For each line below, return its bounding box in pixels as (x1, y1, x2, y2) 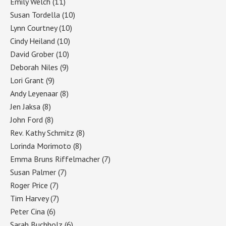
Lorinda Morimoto (10, 140, 71, 151)
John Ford (10, 114, 43, 125)
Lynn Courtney (10, 22, 57, 33)
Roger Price (10, 180, 48, 190)
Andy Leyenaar (10, 88, 58, 98)
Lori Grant (10, 75, 44, 85)
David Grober (10, 48, 54, 59)
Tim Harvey (10, 193, 48, 203)
